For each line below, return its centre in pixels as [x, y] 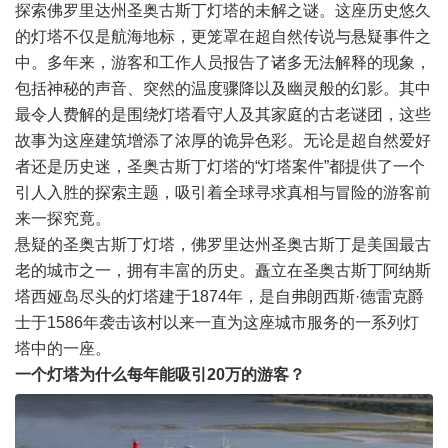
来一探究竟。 [63, 218]
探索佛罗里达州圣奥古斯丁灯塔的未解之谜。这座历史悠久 [223, 10]
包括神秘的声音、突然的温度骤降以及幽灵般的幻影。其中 [223, 88]
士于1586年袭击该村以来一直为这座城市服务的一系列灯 [217, 322]
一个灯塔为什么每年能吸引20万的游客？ [160, 374]
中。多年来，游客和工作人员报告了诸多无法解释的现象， [223, 62]
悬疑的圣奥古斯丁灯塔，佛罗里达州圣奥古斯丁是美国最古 [223, 244]
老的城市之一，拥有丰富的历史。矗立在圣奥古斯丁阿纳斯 [223, 270]
